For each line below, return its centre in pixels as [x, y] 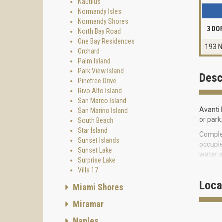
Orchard [89, 51]
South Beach [96, 120]
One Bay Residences [106, 41]
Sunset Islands [99, 140]
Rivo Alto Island [100, 91]
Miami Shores [97, 187]
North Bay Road [99, 31]
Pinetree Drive [97, 81]
